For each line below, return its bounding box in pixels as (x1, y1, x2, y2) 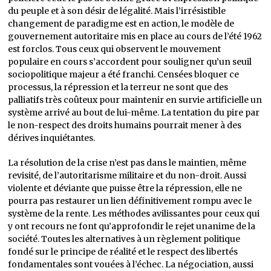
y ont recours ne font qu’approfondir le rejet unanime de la (8, 221, 256, 232)
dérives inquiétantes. (8, 132, 96, 143)
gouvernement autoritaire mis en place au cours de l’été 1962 (8, 31, 263, 42)
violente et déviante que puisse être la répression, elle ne (8, 183, 243, 194)
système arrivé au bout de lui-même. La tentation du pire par (8, 107, 260, 118)
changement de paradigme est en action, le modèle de (8, 18, 235, 29)
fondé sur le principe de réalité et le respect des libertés (8, 246, 238, 257)
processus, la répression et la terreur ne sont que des (8, 82, 229, 93)
